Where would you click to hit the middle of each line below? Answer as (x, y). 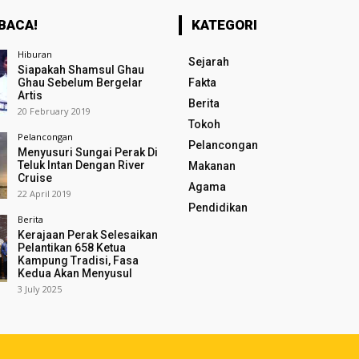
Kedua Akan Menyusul (75, 274)
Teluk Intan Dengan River (81, 165)
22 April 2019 (44, 194)
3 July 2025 (39, 289)
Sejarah (208, 62)
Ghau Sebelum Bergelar (80, 83)
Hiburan (34, 54)
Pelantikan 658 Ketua (71, 248)
